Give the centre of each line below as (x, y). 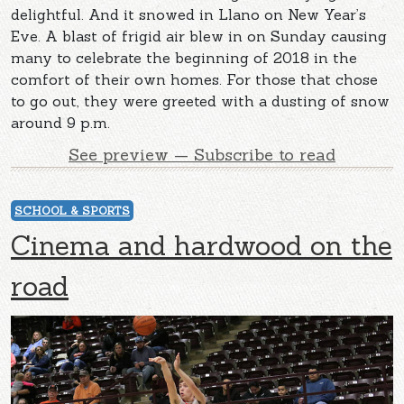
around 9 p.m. (60, 122)
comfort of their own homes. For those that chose (194, 79)
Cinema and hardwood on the (202, 245)
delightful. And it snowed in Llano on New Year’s (188, 14)
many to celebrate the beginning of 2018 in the (184, 57)
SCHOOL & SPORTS (72, 210)
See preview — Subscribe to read (202, 154)
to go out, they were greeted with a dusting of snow (200, 101)
